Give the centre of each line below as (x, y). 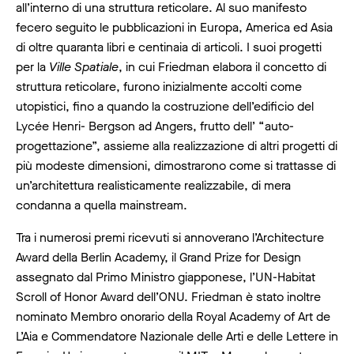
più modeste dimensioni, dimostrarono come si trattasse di (176, 165)
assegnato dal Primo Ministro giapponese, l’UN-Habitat (166, 277)
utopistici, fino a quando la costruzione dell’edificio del (165, 106)
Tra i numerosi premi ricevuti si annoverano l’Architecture (170, 237)
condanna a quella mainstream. (102, 205)
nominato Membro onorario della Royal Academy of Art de (173, 316)
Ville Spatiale (84, 66)
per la (32, 66)
